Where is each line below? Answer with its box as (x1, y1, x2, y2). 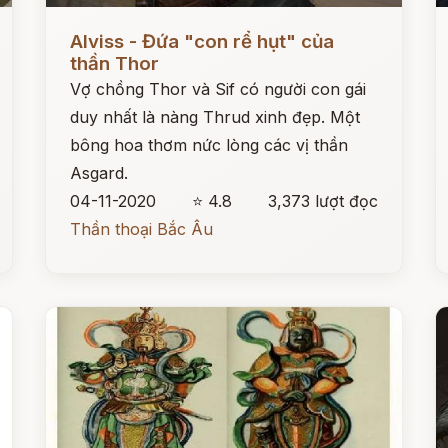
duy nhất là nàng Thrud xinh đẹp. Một (70, 107, 361, 127)
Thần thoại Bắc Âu (70, 219, 214, 239)
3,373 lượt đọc (267, 191, 378, 211)
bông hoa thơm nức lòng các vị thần (70, 135, 349, 155)
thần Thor (70, 52, 160, 75)
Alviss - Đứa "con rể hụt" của (70, 30, 335, 53)
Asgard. (70, 163, 129, 183)
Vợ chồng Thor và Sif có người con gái (70, 79, 367, 99)
